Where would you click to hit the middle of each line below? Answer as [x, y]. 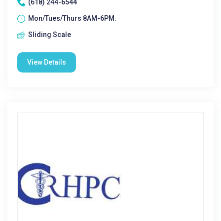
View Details [47, 62]
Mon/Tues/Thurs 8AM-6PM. [72, 18]
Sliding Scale [50, 35]
